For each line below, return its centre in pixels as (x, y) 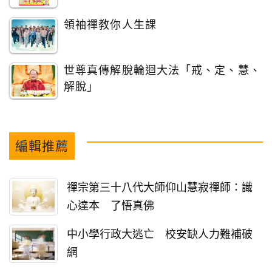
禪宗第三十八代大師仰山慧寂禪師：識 (160, 187)
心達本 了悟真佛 (110, 206)
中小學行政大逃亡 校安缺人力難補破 (160, 235)
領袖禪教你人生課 (110, 25)
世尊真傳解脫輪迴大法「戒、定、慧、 (162, 70)
